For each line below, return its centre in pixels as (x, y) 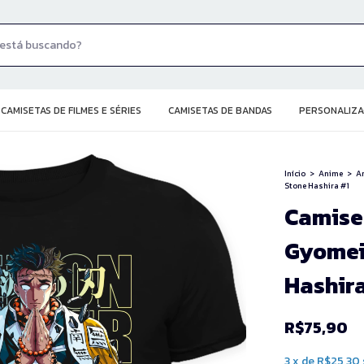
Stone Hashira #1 (317, 186)
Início (295, 173)
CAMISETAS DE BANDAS (220, 110)
